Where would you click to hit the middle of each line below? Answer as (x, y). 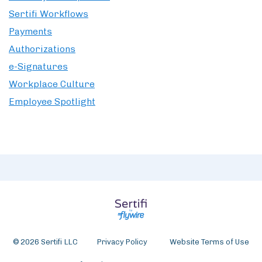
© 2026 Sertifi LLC (46, 242)
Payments (30, 32)
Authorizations (42, 49)
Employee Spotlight (52, 102)
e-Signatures (38, 67)
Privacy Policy (122, 242)
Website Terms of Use (209, 242)
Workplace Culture (52, 84)
